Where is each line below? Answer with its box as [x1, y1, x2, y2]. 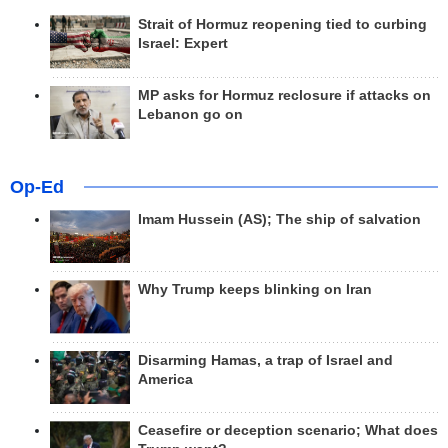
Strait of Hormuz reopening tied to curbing [138, 17, 427, 33]
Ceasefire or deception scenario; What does [138, 422, 438, 438]
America [138, 371, 193, 387]
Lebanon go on [138, 106, 243, 122]
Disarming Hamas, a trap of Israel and [138, 352, 393, 368]
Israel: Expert [138, 36, 228, 52]
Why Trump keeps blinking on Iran [138, 282, 372, 298]
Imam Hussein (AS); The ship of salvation [138, 211, 421, 227]
